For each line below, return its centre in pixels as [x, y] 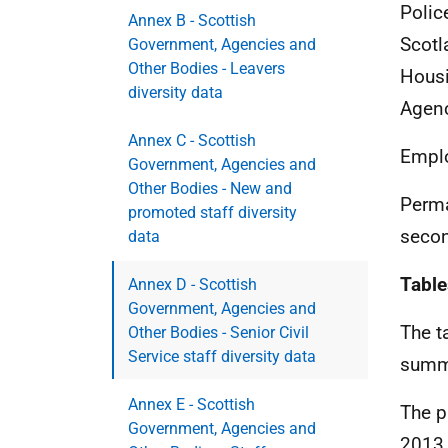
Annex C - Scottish [192, 140]
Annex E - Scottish [191, 404]
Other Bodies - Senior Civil [218, 332]
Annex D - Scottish [192, 284]
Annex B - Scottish [192, 20]
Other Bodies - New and [210, 188]
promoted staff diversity [212, 212]
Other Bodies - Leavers [206, 68]
